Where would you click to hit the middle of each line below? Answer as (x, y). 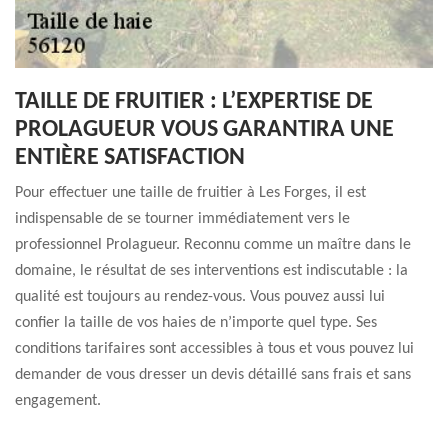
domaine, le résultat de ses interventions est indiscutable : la (211, 271)
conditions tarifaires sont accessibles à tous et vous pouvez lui (214, 349)
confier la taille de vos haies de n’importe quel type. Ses (196, 323)
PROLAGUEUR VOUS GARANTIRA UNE (204, 130)
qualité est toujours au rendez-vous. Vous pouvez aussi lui (200, 297)
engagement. (58, 401)
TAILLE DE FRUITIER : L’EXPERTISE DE (194, 102)
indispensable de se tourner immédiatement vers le (182, 219)
